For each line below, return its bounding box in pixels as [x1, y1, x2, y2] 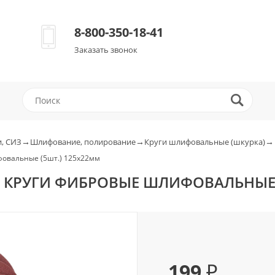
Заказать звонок [74, 44, 137, 55]
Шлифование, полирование [30, 136, 136, 147]
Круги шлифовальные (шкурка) [144, 136, 265, 147]
